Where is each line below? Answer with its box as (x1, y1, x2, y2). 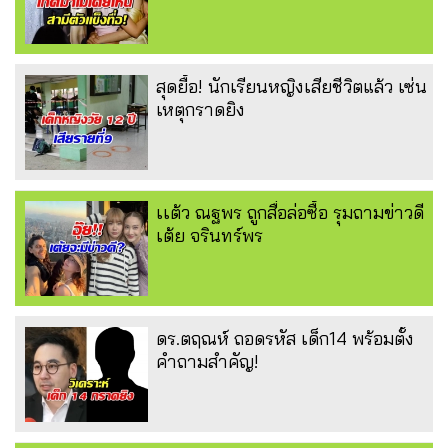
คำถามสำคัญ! (156, 350, 259, 374)
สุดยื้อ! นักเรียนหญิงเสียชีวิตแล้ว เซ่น (156, 75, 427, 99)
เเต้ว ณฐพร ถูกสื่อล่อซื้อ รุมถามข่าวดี (156, 201, 424, 225)
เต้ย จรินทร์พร (156, 224, 263, 248)
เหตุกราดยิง (156, 98, 245, 122)
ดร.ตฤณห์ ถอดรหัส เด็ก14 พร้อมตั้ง (156, 327, 414, 351)
